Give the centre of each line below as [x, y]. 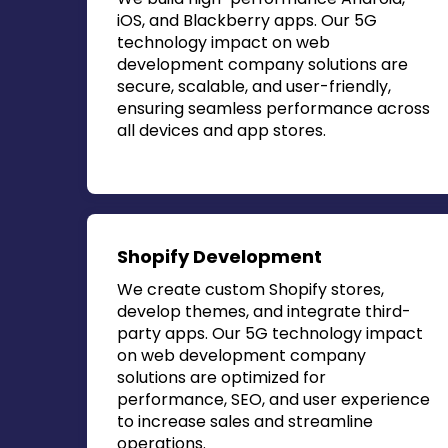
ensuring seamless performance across [273, 108]
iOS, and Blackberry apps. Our [235, 20]
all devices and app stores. [221, 130]
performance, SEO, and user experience [273, 399]
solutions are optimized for [221, 377]
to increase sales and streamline [245, 421]
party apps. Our [181, 333]
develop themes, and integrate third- [264, 311]
